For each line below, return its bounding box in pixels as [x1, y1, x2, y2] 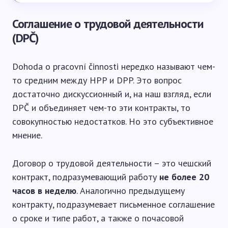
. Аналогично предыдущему [76, 185, 185, 196]
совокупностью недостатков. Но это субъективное [12, 116, 213, 127]
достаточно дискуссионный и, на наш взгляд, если [12, 88, 211, 100]
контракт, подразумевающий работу [12, 171, 159, 183]
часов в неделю [12, 185, 76, 196]
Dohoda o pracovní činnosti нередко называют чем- [12, 61, 215, 72]
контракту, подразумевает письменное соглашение [12, 198, 215, 210]
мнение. [12, 129, 42, 141]
